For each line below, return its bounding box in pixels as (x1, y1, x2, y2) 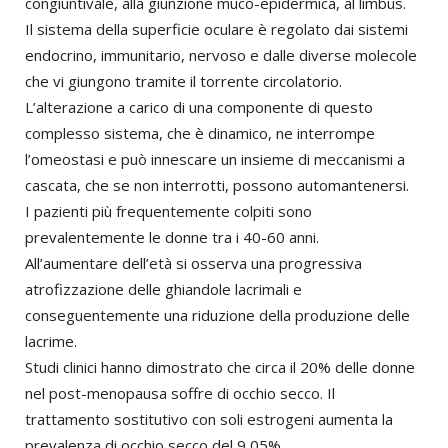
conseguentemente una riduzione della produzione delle (25, 305, 410, 326)
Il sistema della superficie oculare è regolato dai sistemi (25, 19, 408, 40)
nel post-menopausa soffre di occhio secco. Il (25, 383, 335, 404)
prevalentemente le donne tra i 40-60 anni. (25, 227, 319, 248)
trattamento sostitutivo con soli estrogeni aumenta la (25, 409, 393, 430)
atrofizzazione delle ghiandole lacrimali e (25, 279, 302, 300)
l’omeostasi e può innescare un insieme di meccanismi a (25, 149, 405, 170)
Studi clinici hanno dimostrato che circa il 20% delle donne (25, 357, 415, 378)
